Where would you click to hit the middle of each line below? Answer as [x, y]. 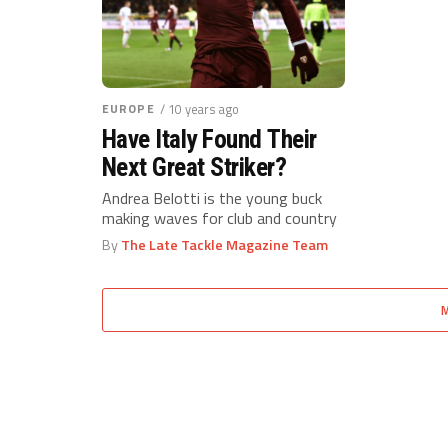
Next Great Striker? [194, 167]
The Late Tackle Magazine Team [224, 245]
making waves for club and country [219, 218]
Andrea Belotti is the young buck [212, 198]
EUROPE [128, 108]
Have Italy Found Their [209, 139]
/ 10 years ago [199, 109]
